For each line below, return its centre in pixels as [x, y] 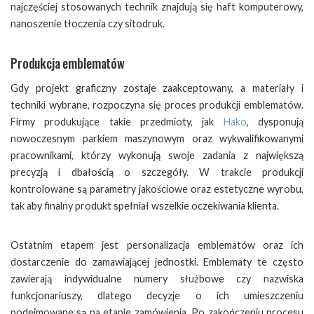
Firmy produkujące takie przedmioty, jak [117, 122]
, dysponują [275, 122]
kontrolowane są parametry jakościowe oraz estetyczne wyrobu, [157, 189]
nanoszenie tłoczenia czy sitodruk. [88, 23]
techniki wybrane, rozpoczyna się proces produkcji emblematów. [157, 105]
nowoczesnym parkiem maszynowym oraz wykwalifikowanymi [157, 138]
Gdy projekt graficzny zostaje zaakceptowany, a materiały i [157, 88]
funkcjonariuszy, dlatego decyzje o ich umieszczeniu [157, 295]
